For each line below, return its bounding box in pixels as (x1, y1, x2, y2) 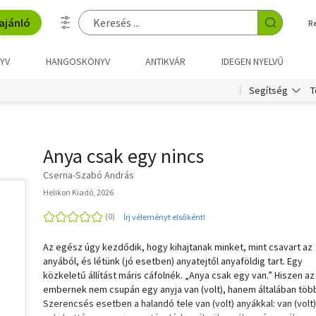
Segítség (249, 84, 288, 97)
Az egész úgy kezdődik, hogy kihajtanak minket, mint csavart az (43, 241, 312, 253)
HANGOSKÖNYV (45, 55, 110, 68)
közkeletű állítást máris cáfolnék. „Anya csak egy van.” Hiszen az (43, 269, 315, 281)
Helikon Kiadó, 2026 (43, 187, 114, 197)
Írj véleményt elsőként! (123, 211, 205, 222)
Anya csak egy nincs (43, 143, 204, 169)
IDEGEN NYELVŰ (221, 55, 284, 68)
